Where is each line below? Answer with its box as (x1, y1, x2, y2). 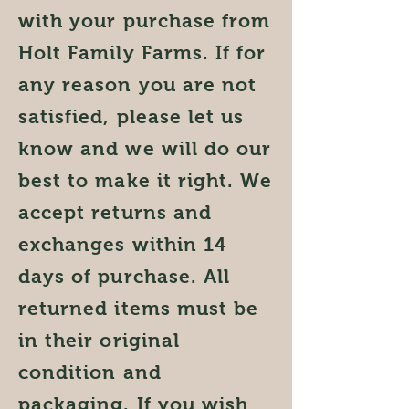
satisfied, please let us (18, 106, 245, 127)
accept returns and (18, 202, 212, 223)
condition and (18, 362, 162, 383)
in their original (18, 330, 180, 351)
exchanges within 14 (18, 234, 226, 255)
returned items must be (18, 298, 259, 319)
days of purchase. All (18, 266, 231, 287)
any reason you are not (18, 74, 257, 95)
